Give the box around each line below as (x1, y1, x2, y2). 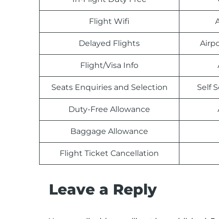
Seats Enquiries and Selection (51, 83, 168, 92)
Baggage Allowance (70, 127, 148, 136)
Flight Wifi (89, 17, 130, 26)
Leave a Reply (49, 180, 157, 198)
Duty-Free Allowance (68, 105, 150, 114)
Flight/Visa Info (80, 61, 138, 70)
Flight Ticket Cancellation (60, 149, 159, 158)
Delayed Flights (79, 39, 140, 48)
